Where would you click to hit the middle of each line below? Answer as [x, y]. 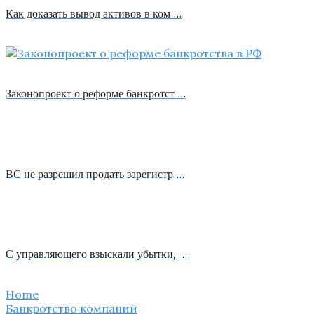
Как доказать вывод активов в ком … [94, 13]
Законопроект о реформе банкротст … [96, 94]
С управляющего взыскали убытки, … [98, 254]
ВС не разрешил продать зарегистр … [95, 173]
